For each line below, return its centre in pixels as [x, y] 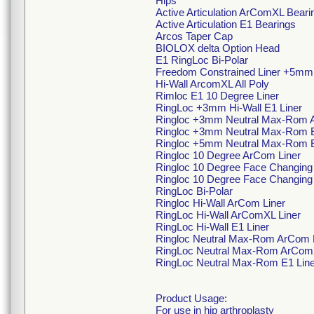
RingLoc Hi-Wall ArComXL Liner [228, 215]
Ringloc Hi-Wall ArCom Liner [220, 203]
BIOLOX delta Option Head [218, 48]
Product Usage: [191, 298]
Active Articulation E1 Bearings [226, 24]
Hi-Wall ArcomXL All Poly [212, 84]
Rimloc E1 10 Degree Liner [217, 96]
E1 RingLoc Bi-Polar [202, 60]
